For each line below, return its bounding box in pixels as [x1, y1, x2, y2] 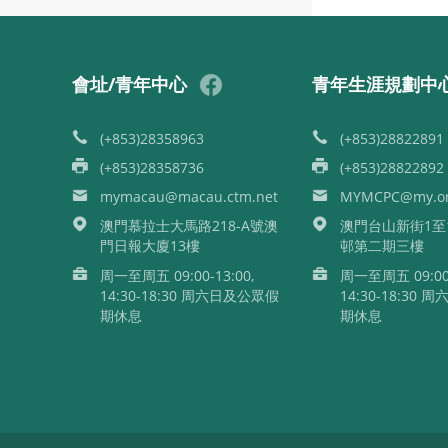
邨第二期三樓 [340, 236, 424, 255]
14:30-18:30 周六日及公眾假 [100, 286, 279, 305]
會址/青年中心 [72, 72, 187, 96]
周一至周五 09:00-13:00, [100, 266, 254, 285]
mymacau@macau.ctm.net [100, 187, 278, 206]
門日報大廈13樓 [100, 236, 200, 255]
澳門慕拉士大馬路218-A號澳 [100, 216, 278, 235]
